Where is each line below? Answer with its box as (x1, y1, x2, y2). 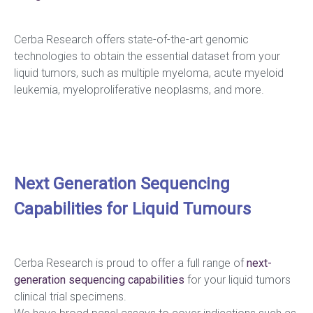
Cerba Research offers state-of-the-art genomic (14, 33, 249, 47)
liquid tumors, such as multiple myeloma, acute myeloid (14, 66, 284, 80)
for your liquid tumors (184, 273, 291, 287)
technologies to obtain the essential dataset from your (14, 50, 280, 64)
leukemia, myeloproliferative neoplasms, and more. (14, 83, 264, 97)
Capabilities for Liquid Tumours (14, 199, 251, 219)
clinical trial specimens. (14, 290, 126, 304)
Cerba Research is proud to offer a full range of (14, 256, 247, 270)
